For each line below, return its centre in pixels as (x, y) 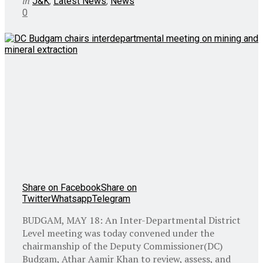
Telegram (111, 198)
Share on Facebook (62, 187)
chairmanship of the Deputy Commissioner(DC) (122, 246)
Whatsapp (72, 198)
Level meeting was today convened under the (118, 233)
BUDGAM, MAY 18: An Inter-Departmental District (131, 220)
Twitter (37, 198)
